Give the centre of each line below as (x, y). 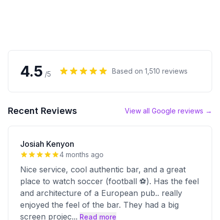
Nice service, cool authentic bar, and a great (103, 169)
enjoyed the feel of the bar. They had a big (99, 205)
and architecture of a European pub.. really (101, 193)
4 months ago (82, 154)
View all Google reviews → (168, 111)
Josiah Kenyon (47, 144)
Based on (128, 71)
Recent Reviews (42, 111)
